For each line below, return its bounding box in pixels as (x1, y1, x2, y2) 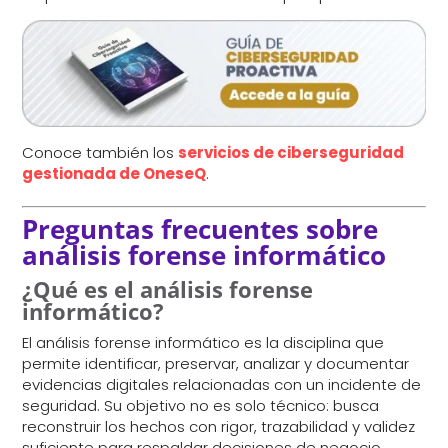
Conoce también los (22, 141, 179, 163)
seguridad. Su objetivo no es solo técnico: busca (22, 394, 380, 416)
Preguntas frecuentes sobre (22, 210, 379, 247)
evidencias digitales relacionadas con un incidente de (22, 373, 422, 395)
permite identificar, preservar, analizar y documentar (22, 352, 410, 374)
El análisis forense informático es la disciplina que (22, 331, 385, 353)
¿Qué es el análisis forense (22, 273, 314, 304)
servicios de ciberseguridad (178, 141, 405, 163)
